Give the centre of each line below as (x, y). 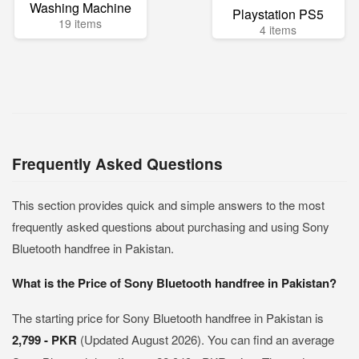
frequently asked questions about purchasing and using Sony (171, 226)
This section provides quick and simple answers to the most (168, 205)
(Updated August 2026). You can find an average (207, 339)
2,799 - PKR (46, 340)
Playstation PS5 (278, 14)
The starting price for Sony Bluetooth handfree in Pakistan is (168, 318)
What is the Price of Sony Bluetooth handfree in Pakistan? (174, 283)
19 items (81, 23)
